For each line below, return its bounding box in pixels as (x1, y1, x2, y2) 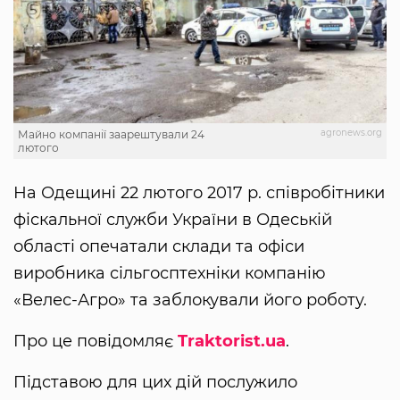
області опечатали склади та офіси (13, 237, 304, 257)
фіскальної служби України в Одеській (13, 210, 332, 230)
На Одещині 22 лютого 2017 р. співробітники (13, 183, 385, 204)
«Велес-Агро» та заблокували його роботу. (13, 290, 367, 311)
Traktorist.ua (178, 331, 286, 352)
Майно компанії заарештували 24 (18, 128, 204, 142)
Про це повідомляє (13, 331, 178, 352)
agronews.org (321, 127, 382, 139)
